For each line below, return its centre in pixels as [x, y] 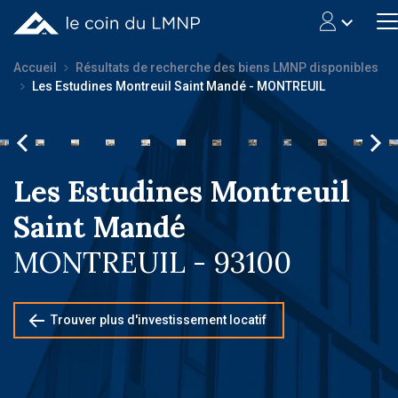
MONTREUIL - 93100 [152, 263]
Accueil [35, 68]
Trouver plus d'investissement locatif [159, 320]
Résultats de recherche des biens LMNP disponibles [227, 68]
